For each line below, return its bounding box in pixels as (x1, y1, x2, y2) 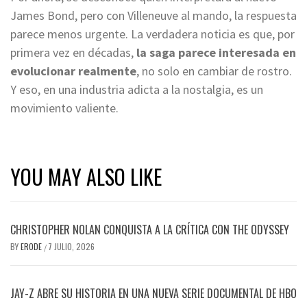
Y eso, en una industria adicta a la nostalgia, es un (10, 81, 263, 97)
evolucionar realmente (10, 62, 136, 79)
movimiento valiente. (10, 99, 119, 116)
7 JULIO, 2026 (48, 240, 95, 252)
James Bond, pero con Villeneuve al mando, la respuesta (10, 7, 297, 23)
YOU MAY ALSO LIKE (10, 160, 162, 192)
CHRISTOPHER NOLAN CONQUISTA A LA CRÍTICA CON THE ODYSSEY (10, 221, 289, 238)
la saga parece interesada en (136, 44, 296, 60)
